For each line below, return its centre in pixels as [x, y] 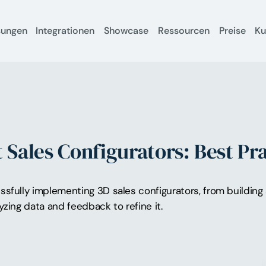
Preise [232, 31]
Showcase [126, 31]
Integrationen [65, 31]
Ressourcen [183, 31]
